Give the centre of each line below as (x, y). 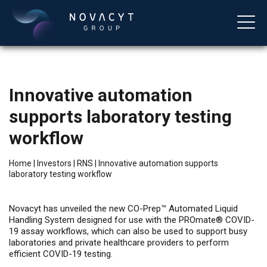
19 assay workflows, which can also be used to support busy (128, 231)
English (38, 178)
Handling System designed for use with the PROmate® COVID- (132, 220)
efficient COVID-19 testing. (61, 254)
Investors (54, 163)
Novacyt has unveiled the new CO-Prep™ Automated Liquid (123, 209)
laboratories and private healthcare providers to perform (119, 243)
